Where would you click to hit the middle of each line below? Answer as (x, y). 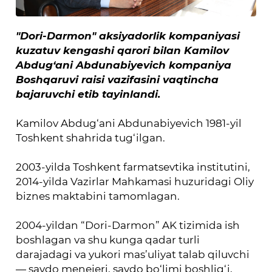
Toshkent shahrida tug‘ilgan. (91, 138)
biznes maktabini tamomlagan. (98, 196)
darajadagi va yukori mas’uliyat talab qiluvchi (133, 254)
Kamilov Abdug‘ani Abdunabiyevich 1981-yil (129, 123)
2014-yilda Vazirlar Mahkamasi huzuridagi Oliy (135, 181)
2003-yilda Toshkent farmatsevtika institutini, (133, 167)
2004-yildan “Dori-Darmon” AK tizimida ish (128, 225)
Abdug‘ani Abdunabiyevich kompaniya (124, 65)
